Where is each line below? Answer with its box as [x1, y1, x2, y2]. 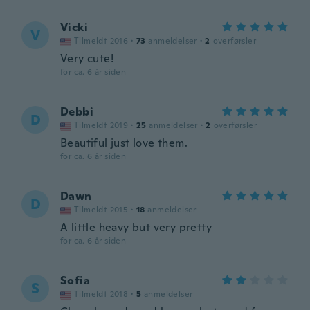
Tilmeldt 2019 [74, 120, 129, 131]
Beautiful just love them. [60, 136, 188, 150]
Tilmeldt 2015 [74, 204, 129, 215]
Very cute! [60, 51, 113, 66]
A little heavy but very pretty [60, 220, 212, 235]
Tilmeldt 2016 [74, 35, 129, 46]
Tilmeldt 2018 [74, 289, 129, 300]
